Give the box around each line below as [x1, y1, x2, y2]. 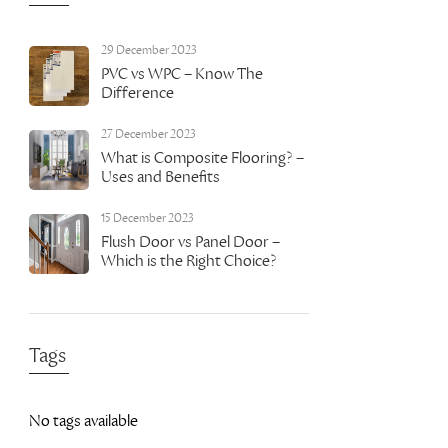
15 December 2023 [101, 211, 194, 226]
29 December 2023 [101, 43, 197, 58]
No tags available [29, 411, 138, 431]
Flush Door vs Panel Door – [101, 232, 280, 252]
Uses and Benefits [101, 167, 220, 187]
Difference [101, 83, 174, 103]
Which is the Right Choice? [101, 251, 277, 271]
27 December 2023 [101, 127, 196, 142]
